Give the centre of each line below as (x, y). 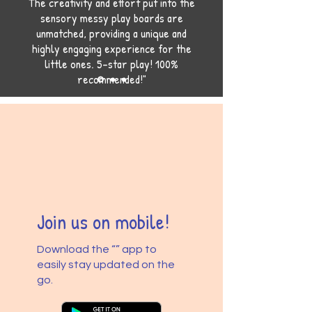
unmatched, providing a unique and (111, 33)
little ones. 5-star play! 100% (111, 64)
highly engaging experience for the (111, 49)
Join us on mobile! (103, 222)
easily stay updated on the (106, 265)
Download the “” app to (97, 250)
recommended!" (111, 79)
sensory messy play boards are (111, 18)
